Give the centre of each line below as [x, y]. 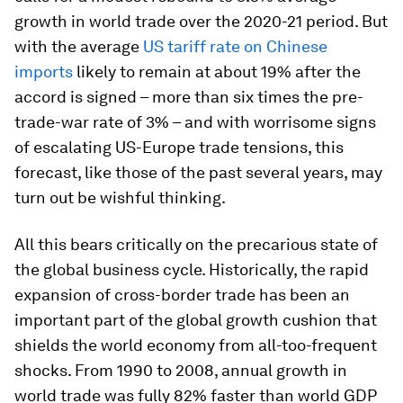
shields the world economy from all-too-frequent [196, 345]
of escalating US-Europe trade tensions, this [179, 147]
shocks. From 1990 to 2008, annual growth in [181, 370]
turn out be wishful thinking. [120, 197]
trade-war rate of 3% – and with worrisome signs [195, 122]
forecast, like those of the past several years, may [198, 172]
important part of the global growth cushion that [196, 320]
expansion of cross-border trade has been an [182, 295]
